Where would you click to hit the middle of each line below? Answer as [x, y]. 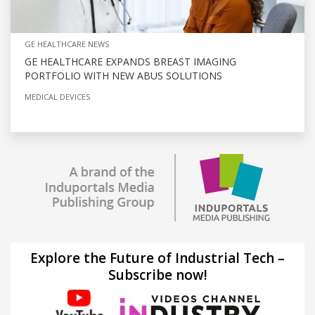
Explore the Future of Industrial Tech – [157, 258]
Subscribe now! [157, 275]
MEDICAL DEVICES [57, 97]
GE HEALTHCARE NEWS [67, 44]
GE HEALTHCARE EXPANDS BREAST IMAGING [130, 62]
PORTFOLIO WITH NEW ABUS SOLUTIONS [123, 76]
